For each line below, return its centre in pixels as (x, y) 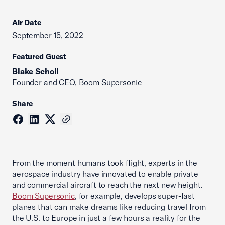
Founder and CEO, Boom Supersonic (77, 82)
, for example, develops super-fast (135, 196)
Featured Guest (39, 57)
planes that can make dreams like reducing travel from (109, 207)
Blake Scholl (36, 71)
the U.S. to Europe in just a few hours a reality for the (106, 218)
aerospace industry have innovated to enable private (105, 174)
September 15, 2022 (48, 35)
